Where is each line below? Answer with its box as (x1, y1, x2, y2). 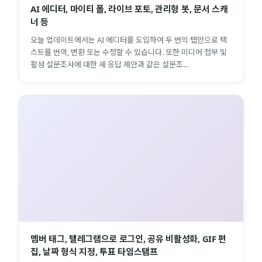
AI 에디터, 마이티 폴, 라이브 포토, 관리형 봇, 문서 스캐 (30, 2, 228, 15)
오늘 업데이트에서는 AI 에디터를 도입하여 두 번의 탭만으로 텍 (30, 34, 227, 45)
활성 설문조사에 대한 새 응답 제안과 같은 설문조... (30, 58, 188, 70)
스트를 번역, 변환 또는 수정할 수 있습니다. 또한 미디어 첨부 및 (30, 46, 227, 57)
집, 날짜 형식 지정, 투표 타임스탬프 (30, 245, 158, 257)
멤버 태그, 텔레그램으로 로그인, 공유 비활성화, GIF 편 (30, 232, 227, 244)
